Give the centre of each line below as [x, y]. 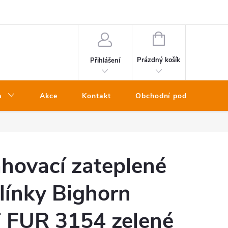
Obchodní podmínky [172, 96]
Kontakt [97, 96]
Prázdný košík [159, 60]
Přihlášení [105, 60]
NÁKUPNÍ [179, 38]
